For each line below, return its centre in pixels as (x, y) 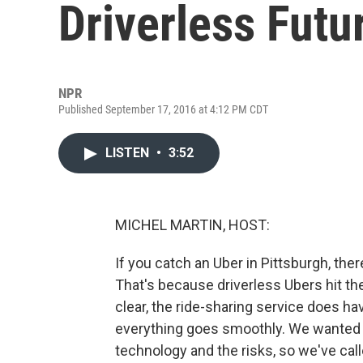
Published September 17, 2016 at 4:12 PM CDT (163, 109)
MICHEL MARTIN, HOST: (192, 225)
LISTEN (129, 153)
